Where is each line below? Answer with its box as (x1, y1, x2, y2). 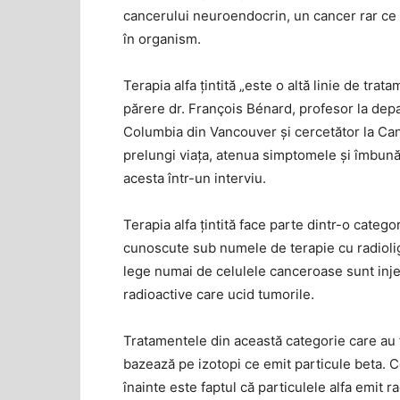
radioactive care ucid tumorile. (123, 286, 314, 303)
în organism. (123, 30, 201, 47)
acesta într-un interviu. (123, 170, 270, 187)
